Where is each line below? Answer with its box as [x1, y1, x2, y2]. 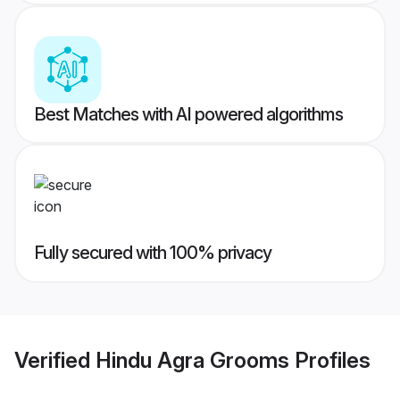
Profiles [289, 346, 371, 373]
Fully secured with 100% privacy [34, 242, 271, 264]
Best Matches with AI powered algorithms [34, 104, 343, 126]
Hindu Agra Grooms [96, 346, 289, 373]
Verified [14, 346, 96, 373]
